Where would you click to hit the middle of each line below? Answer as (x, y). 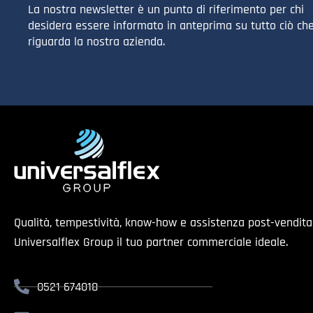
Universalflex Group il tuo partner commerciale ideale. (151, 242)
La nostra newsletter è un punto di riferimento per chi (166, 10)
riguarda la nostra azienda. (98, 42)
